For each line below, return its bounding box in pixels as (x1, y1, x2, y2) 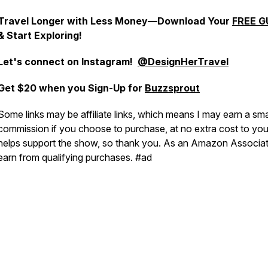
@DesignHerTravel (138, 56, 229, 68)
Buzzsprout (145, 82, 200, 94)
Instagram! (81, 56, 138, 68)
